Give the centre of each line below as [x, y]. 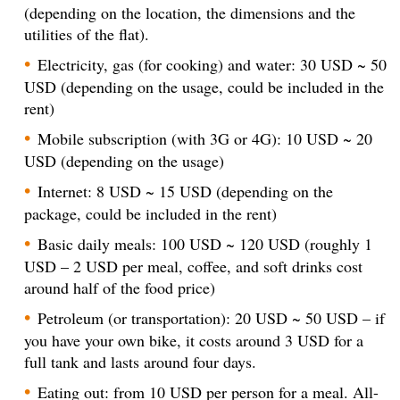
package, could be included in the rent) [150, 213]
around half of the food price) [120, 287]
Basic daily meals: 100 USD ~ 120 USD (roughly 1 [205, 243]
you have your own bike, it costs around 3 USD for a [194, 340]
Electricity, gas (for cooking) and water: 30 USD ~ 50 [212, 64]
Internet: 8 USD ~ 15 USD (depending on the [185, 191]
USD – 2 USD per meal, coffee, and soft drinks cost [193, 266]
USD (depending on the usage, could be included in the [204, 86]
